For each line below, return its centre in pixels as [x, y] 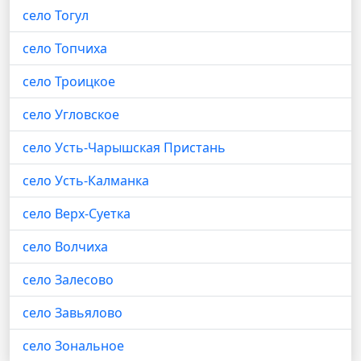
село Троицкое [69, 81]
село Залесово [68, 280]
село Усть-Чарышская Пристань [124, 147]
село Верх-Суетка [77, 214]
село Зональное [73, 346]
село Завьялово [73, 313]
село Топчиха [65, 48]
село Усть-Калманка [86, 180]
